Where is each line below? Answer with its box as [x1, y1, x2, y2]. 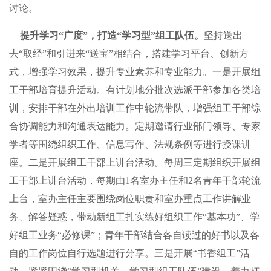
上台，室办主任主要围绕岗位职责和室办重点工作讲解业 [9, 194, 251, 204]
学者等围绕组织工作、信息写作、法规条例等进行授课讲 [9, 139, 251, 149]
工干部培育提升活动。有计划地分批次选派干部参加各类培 [9, 85, 261, 95]
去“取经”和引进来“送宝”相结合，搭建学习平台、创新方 [9, 48, 249, 59]
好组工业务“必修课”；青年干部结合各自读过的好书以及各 [9, 230, 260, 240]
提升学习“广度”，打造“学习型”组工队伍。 [19, 30, 204, 41]
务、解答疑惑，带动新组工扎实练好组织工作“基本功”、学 [9, 212, 260, 222]
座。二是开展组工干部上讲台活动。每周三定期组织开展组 [9, 157, 261, 168]
